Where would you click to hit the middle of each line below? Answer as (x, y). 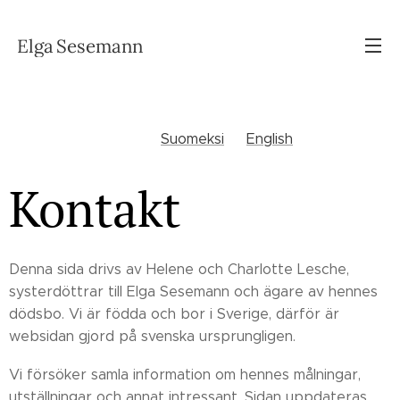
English (270, 139)
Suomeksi (192, 139)
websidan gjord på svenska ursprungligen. (152, 336)
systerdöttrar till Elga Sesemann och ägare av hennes (193, 292)
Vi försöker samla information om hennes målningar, (185, 375)
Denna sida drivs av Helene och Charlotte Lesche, (179, 269)
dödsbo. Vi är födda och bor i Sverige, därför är (174, 314)
